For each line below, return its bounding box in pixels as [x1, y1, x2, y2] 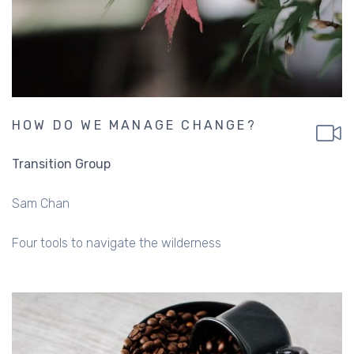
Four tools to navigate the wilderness [12, 235, 221, 251]
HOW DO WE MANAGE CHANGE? [12, 118, 257, 134]
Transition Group [12, 156, 111, 172]
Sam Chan [12, 196, 70, 212]
